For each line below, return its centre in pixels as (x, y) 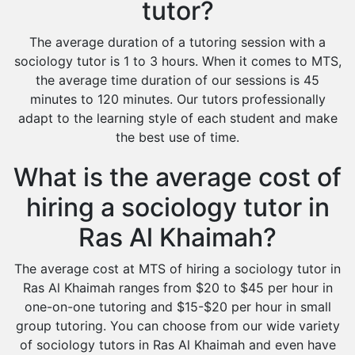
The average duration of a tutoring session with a (177, 42)
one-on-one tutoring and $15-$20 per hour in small (177, 307)
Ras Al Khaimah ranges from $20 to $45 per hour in (177, 288)
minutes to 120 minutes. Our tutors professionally (177, 99)
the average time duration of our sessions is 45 (177, 80)
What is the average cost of (177, 177)
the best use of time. (177, 137)
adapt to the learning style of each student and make (177, 118)
